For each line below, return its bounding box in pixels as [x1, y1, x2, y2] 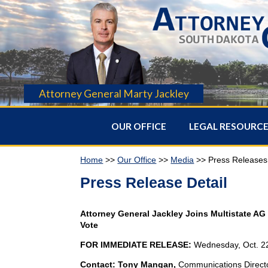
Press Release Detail [80, 173, 228, 191]
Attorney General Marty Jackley [38, 87, 189, 100]
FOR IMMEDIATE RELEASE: [80, 239, 194, 249]
